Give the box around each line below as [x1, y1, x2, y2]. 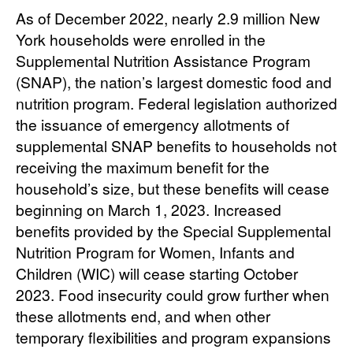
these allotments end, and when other [16, 305, 270, 327]
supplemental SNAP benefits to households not [16, 135, 336, 157]
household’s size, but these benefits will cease [16, 177, 329, 199]
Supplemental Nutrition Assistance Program [16, 50, 310, 72]
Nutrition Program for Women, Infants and [16, 241, 295, 263]
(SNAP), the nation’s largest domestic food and [16, 71, 332, 93]
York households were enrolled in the [16, 28, 266, 50]
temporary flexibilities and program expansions [16, 326, 331, 348]
